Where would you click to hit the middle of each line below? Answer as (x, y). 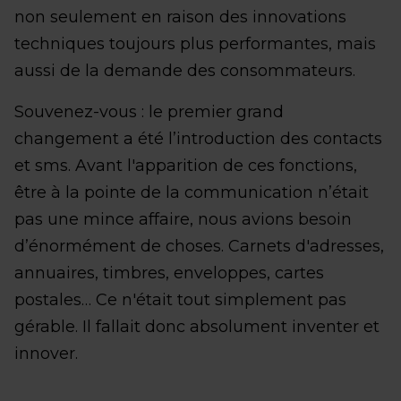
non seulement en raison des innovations (180, 17)
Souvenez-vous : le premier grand (149, 112)
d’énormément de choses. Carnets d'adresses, (199, 246)
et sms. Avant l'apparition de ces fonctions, (186, 166)
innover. (46, 354)
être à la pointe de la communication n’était (192, 192)
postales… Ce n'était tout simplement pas (180, 300)
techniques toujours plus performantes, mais (195, 44)
